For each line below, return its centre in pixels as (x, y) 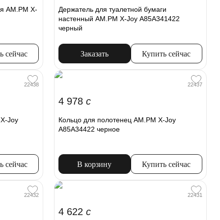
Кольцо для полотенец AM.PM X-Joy (117, 120)
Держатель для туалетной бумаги (113, 10)
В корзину (95, 165)
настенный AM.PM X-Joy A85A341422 (119, 19)
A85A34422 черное (89, 129)
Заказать (94, 54)
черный (71, 28)
